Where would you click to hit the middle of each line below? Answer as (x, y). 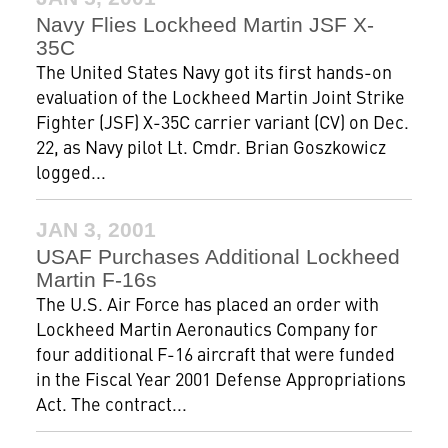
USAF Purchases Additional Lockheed (217, 256)
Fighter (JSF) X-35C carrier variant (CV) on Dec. (222, 121)
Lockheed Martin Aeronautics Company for (206, 328)
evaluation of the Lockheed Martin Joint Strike (220, 96)
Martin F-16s (96, 279)
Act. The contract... (111, 403)
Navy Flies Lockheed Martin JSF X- (204, 24)
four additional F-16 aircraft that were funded (215, 353)
